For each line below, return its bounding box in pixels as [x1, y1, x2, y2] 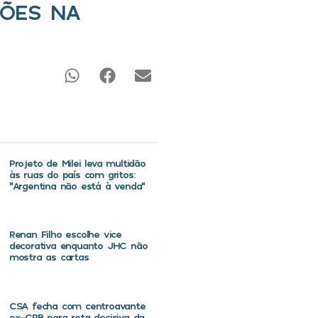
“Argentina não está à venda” [9, 180, 146, 192]
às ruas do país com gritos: [9, 168, 135, 181]
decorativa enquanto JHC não [9, 239, 148, 252]
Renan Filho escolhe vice [9, 228, 122, 241]
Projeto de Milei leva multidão [9, 157, 146, 170]
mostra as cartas [9, 251, 89, 263]
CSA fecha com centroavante [9, 299, 146, 312]
